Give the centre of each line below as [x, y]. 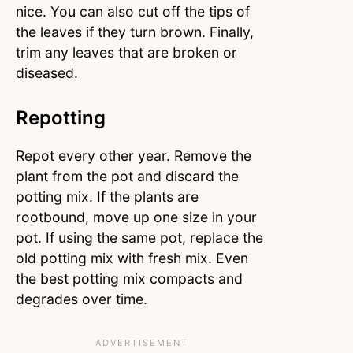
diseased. [49, 72]
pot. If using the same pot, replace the [139, 237]
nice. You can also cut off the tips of [133, 11]
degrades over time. [84, 299]
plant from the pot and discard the [127, 176]
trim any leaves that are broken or [126, 52]
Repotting [63, 117]
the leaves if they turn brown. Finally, [135, 32]
